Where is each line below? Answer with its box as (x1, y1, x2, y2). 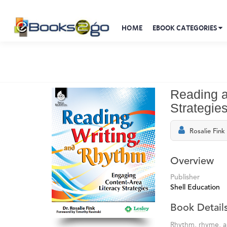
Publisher (170, 174, 200, 181)
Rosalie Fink (190, 128, 225, 135)
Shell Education (170, 184, 220, 191)
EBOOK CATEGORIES (152, 24, 219, 32)
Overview (170, 157, 214, 167)
